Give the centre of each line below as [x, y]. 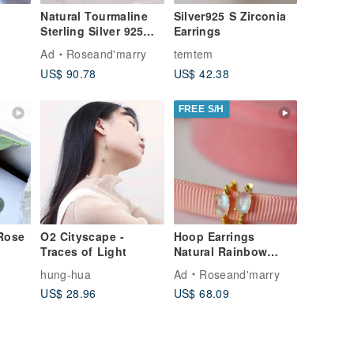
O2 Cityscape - [82, 236]
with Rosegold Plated [101, 46]
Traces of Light [83, 251]
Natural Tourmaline [94, 16]
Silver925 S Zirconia [230, 16]
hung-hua [66, 274]
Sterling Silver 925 [92, 31]
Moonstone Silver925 [233, 266]
